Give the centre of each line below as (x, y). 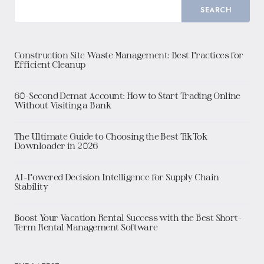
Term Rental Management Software (86, 227)
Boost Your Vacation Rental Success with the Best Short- (128, 218)
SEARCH (216, 10)
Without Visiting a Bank (63, 105)
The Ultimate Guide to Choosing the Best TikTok (111, 137)
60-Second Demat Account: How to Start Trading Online (127, 96)
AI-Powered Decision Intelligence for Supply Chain (117, 177)
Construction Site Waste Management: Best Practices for (129, 55)
